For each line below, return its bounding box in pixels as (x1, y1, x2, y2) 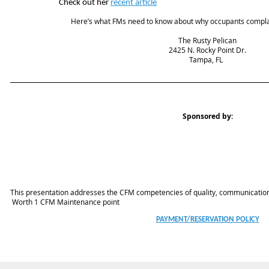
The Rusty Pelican (178, 35, 237, 46)
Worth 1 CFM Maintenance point (10, 197, 119, 207)
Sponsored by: (182, 111, 233, 122)
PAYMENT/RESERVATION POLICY (156, 216, 259, 224)
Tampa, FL (189, 55, 226, 65)
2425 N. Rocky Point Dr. (169, 45, 246, 55)
